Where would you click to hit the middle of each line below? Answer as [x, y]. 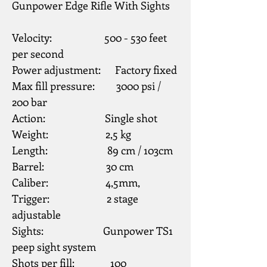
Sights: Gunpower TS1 [92, 231]
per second [38, 54]
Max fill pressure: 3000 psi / [86, 86]
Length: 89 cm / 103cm [92, 150]
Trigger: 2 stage [75, 198]
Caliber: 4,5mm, [76, 182]
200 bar [30, 102]
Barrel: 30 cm [73, 166]
